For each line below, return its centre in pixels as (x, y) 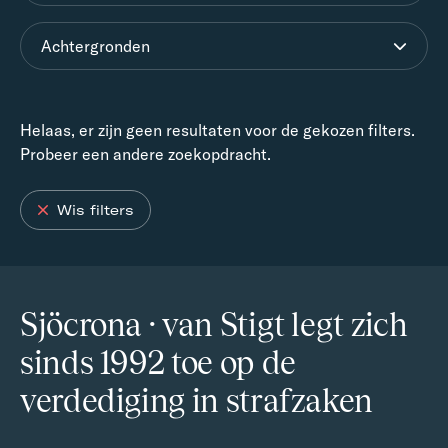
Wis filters (95, 209)
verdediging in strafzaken (197, 400)
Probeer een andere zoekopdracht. (145, 154)
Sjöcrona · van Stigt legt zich (214, 324)
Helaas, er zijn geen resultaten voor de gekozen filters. (217, 130)
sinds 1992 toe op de (158, 362)
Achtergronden (95, 46)
